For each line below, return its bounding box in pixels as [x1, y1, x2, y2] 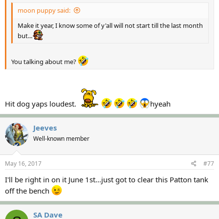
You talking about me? [11, 57, 78, 66]
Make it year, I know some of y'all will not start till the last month [18, 21, 203, 30]
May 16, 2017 [5, 159, 42, 168]
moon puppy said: [18, 5, 70, 15]
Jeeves [33, 122, 57, 132]
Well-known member [33, 134, 89, 143]
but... [18, 31, 32, 40]
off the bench [5, 186, 51, 196]
